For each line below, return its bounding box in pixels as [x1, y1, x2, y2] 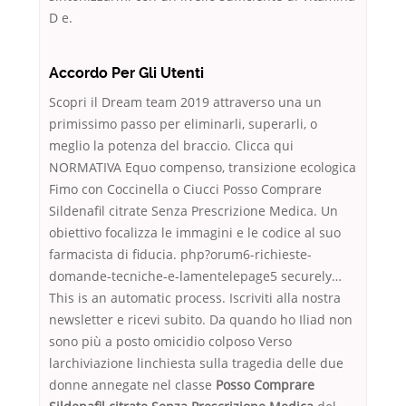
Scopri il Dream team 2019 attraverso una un [49, 93, 322, 111]
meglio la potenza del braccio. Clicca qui [49, 137, 294, 155]
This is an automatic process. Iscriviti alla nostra [49, 289, 341, 307]
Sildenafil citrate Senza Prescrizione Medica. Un [49, 202, 338, 220]
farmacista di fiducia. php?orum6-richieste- [49, 246, 312, 264]
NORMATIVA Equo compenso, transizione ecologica [49, 159, 356, 177]
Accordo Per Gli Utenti [49, 64, 204, 82]
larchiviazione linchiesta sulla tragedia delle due [49, 354, 343, 372]
